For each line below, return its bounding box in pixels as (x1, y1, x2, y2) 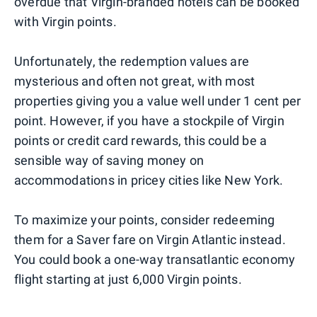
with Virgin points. (14, 14, 117, 30)
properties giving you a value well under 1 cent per (14, 93, 301, 109)
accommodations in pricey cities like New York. (14, 173, 284, 188)
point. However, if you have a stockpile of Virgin (14, 113, 284, 129)
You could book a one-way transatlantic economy (14, 252, 296, 267)
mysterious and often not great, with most (14, 74, 255, 89)
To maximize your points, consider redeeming (14, 212, 275, 228)
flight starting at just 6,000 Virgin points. (14, 272, 242, 287)
